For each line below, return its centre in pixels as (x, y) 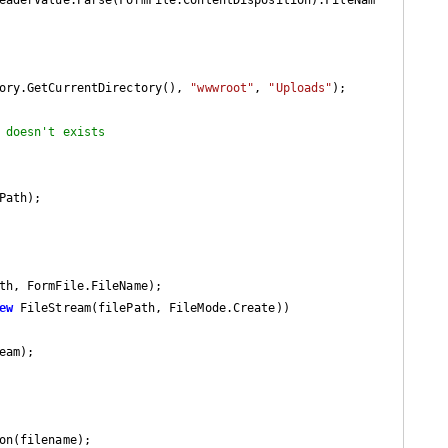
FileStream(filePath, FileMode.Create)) (151, 307)
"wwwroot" (222, 87)
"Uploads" (300, 87)
